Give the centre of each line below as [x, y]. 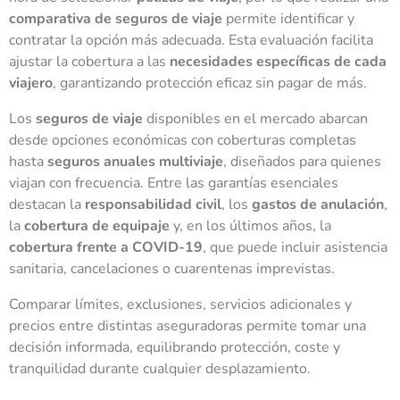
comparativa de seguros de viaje [116, 18]
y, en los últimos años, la [250, 225]
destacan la [47, 204]
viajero [31, 83]
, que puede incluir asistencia [295, 247]
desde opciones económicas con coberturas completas [183, 140]
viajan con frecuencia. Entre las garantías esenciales [174, 183]
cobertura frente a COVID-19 [106, 247]
